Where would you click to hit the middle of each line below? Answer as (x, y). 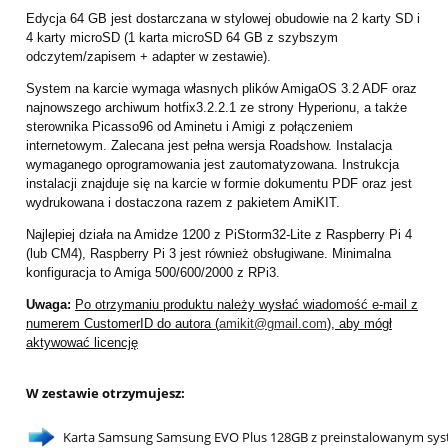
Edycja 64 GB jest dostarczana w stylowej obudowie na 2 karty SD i (223, 18)
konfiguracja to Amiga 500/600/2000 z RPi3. (153, 272)
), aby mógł (359, 323)
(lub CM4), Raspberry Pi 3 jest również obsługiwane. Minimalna (208, 253)
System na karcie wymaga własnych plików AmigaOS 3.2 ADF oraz (221, 88)
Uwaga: (48, 304)
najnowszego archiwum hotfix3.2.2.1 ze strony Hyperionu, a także (216, 107)
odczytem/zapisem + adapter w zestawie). (148, 56)
